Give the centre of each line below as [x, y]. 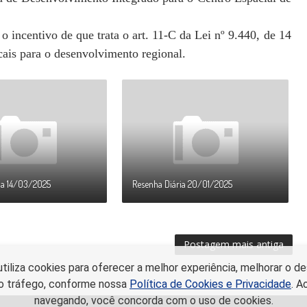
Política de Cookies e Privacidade [210, 284]
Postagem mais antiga [233, 244]
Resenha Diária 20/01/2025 [183, 184]
